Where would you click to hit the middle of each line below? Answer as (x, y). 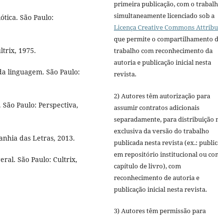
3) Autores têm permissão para (160, 210)
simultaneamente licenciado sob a (164, 16)
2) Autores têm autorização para (162, 96)
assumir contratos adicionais (157, 107)
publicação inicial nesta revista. (160, 189)
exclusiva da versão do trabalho (162, 131)
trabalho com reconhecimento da (163, 51)
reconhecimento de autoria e (157, 177)
